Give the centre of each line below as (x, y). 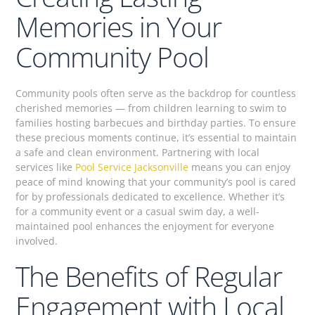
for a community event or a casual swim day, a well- (138, 211)
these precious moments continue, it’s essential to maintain (156, 137)
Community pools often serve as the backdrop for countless (156, 93)
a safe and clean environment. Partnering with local (138, 152)
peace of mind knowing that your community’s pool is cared (156, 181)
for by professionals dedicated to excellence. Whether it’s (150, 196)
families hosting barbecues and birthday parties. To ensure (156, 122)
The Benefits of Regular (149, 276)
